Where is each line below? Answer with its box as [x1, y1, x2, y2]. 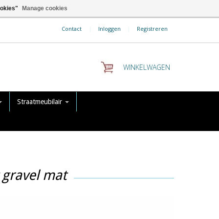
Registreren [136, 25, 168, 32]
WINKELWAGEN [123, 62, 170, 72]
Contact [61, 25, 82, 32]
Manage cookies [22, 5, 67, 12]
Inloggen [98, 25, 121, 32]
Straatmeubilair [17, 98, 64, 106]
